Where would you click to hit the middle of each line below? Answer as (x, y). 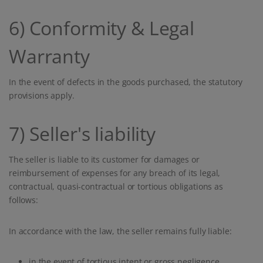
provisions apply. (42, 96)
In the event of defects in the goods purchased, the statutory (126, 82)
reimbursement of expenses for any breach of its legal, (115, 173)
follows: (23, 200)
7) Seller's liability (82, 134)
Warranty (49, 56)
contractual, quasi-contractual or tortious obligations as (116, 187)
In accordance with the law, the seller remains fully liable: (120, 231)
